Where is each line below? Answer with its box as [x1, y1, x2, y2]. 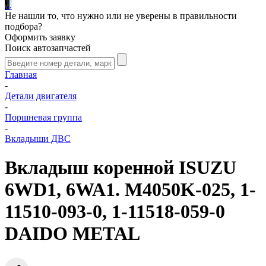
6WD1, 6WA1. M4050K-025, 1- [5, 179, 256, 201]
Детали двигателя [5, 91, 77, 101]
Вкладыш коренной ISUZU [5, 157, 236, 179]
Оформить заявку [5, 32, 75, 42]
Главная [5, 69, 37, 80]
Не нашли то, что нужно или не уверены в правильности [5, 11, 237, 21]
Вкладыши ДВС [5, 134, 71, 144]
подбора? [5, 21, 42, 31]
